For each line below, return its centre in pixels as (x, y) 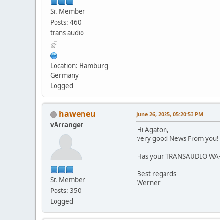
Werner (149, 183)
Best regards (157, 174)
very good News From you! (178, 139)
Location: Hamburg (79, 66)
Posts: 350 (66, 191)
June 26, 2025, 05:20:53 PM (170, 114)
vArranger (67, 125)
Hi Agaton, (153, 130)
